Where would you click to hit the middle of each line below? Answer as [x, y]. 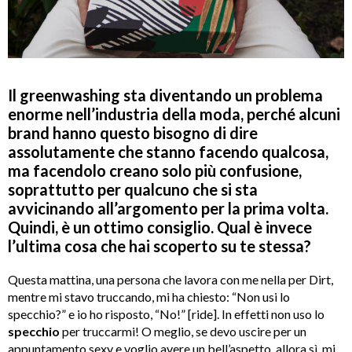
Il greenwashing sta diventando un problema [165, 95]
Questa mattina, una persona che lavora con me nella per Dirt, [170, 280]
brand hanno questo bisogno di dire [133, 133]
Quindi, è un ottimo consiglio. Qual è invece [160, 227]
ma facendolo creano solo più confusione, [155, 171]
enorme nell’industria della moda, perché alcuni [174, 114]
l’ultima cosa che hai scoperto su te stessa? [159, 246]
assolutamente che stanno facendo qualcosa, [168, 152]
